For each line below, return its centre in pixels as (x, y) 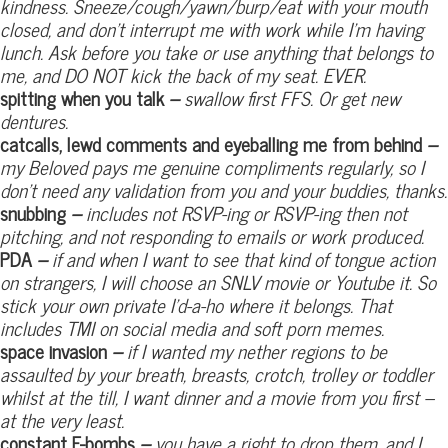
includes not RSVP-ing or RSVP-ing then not (244, 212)
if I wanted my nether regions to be (254, 350)
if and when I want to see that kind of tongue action (241, 258)
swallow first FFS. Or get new (292, 97)
